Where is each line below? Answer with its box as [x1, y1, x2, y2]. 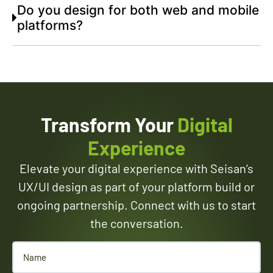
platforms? [17, 18, 83, 34]
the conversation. [90, 216, 183, 231]
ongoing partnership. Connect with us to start [17, 197, 256, 213]
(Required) [38, 239, 87, 252]
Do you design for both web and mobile [17, 2, 260, 18]
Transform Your [40, 113, 177, 136]
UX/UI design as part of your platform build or [18, 179, 255, 194]
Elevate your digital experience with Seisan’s [19, 161, 253, 176]
